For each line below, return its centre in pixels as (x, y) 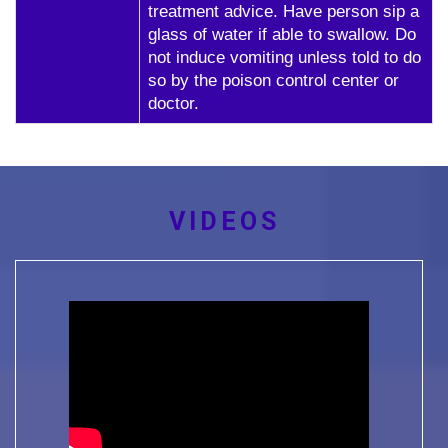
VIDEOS (224, 221)
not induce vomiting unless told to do (284, 57)
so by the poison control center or (273, 80)
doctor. (173, 103)
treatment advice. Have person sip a (283, 11)
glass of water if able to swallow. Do (282, 34)
